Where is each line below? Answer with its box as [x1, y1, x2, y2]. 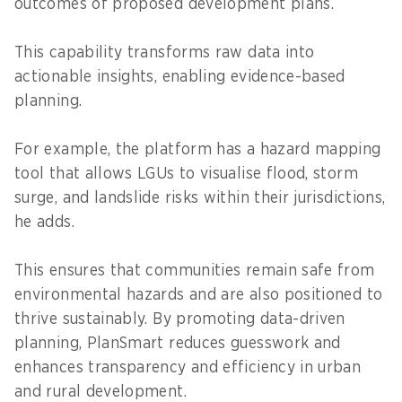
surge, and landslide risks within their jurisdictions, [14, 189, 386, 206]
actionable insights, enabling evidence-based [14, 68, 345, 85]
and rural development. [14, 383, 192, 400]
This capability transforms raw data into [14, 44, 315, 61]
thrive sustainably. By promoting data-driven [14, 310, 345, 328]
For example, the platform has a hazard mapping [14, 141, 381, 158]
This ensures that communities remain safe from [14, 262, 375, 279]
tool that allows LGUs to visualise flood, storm [14, 165, 358, 182]
